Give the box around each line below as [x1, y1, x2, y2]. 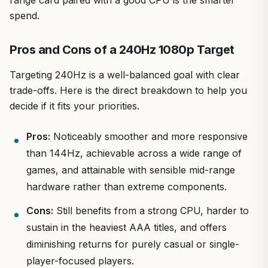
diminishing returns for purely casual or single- [26, 238, 239, 250]
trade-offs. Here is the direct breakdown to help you [10, 84, 247, 96]
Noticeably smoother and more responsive [50, 130, 248, 142]
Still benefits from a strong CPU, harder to [53, 205, 249, 217]
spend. [10, 10, 39, 22]
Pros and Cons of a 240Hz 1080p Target [10, 42, 234, 57]
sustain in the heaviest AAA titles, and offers [26, 221, 227, 233]
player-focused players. [26, 255, 134, 267]
